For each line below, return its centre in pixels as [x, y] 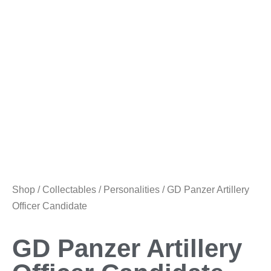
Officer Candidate [50, 206]
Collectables [69, 190]
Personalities [132, 190]
